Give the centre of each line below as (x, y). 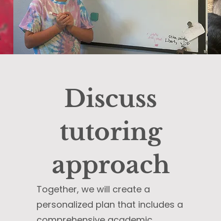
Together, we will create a (93, 189)
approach (110, 165)
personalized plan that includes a (110, 204)
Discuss (110, 99)
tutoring (110, 132)
